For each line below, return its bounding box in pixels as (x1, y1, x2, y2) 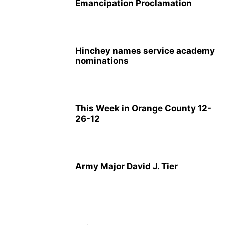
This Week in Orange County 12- (75, 103, 211, 114)
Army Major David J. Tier (75, 161, 178, 171)
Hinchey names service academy (75, 46, 215, 56)
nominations (75, 56, 129, 66)
